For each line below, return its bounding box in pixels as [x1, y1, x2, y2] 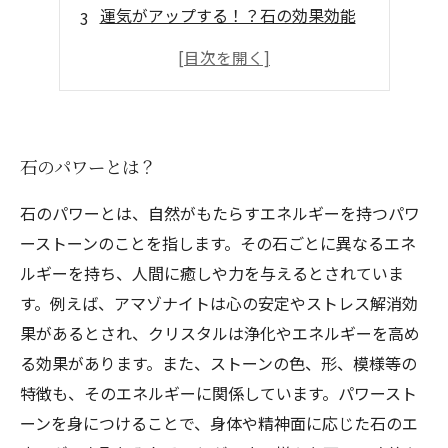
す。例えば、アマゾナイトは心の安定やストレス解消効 [20, 291, 418, 315]
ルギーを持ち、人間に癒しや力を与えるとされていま [20, 261, 404, 285]
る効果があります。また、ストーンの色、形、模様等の [20, 351, 417, 375]
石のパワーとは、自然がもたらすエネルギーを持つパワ [20, 201, 420, 225]
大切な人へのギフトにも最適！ [99, 71, 324, 95]
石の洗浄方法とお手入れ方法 [99, 37, 308, 61]
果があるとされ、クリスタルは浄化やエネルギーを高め [20, 321, 420, 345]
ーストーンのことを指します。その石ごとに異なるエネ [20, 231, 416, 255]
